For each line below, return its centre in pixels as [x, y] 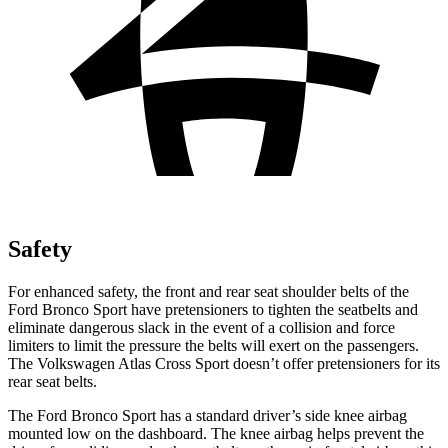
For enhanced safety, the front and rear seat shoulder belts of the [208, 291]
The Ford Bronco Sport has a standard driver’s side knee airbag [207, 415]
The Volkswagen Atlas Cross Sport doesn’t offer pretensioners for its [224, 363]
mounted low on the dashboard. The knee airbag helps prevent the [216, 433]
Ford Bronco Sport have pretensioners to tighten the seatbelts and [213, 309]
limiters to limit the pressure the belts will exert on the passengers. [213, 345]
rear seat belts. [52, 381]
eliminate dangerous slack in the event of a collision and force [201, 327]
